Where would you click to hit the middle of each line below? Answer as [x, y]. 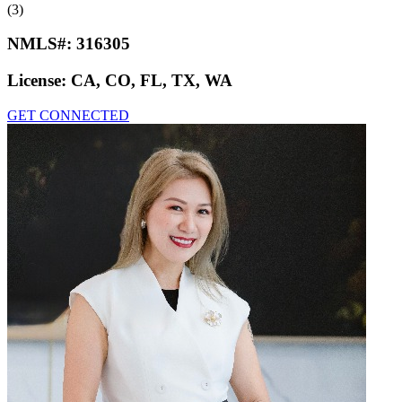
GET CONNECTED [68, 115]
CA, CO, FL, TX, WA [152, 81]
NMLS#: [42, 44]
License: [39, 81]
